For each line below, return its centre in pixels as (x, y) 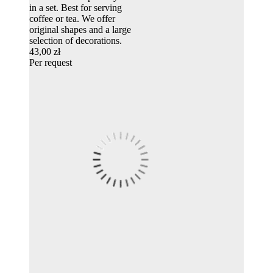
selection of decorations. (76, 41)
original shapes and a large (80, 30)
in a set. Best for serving (76, 8)
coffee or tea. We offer (72, 19)
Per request (51, 63)
